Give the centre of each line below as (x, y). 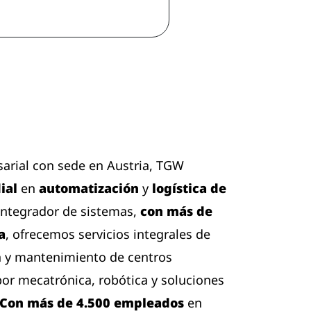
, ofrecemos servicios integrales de (108, 234)
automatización (89, 188)
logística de (189, 188)
